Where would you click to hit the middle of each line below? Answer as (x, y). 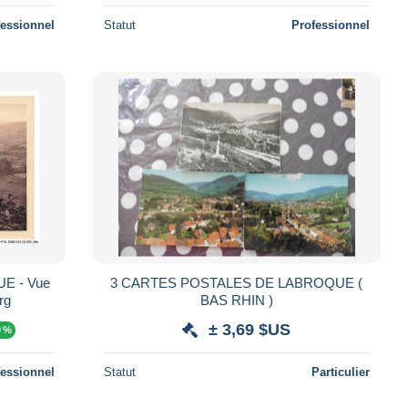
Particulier (340, 372)
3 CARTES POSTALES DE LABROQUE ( (116, 282)
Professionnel (330, 25)
